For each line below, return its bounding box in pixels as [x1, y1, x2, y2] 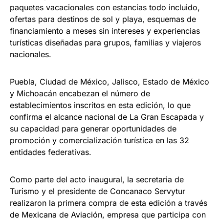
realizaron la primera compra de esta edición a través [10, 197, 207, 208]
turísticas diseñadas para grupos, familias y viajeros [10, 37, 201, 47]
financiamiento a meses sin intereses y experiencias [10, 25, 200, 36]
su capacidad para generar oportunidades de [10, 123, 176, 133]
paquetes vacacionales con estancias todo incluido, [10, 2, 200, 12]
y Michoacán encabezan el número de [10, 88, 150, 98]
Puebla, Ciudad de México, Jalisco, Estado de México [10, 76, 209, 87]
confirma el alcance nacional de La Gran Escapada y [10, 111, 204, 122]
